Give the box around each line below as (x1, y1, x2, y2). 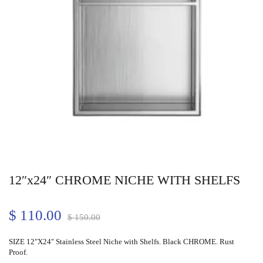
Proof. (9, 248, 28, 257)
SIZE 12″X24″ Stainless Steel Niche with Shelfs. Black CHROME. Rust (9, 237, 234, 247)
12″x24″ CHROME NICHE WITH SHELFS (9, 173, 240, 188)
